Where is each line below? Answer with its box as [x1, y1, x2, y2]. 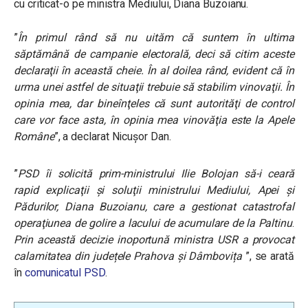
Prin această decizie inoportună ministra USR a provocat [14, 233, 294, 246]
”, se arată [245, 250, 294, 263]
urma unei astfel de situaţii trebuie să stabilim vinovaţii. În [14, 80, 294, 93]
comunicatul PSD [24, 266, 105, 279]
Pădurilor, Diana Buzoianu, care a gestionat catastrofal [14, 200, 294, 213]
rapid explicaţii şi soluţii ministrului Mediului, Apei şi [14, 184, 294, 197]
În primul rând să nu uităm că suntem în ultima [17, 31, 294, 44]
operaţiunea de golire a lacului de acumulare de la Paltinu [14, 217, 293, 230]
